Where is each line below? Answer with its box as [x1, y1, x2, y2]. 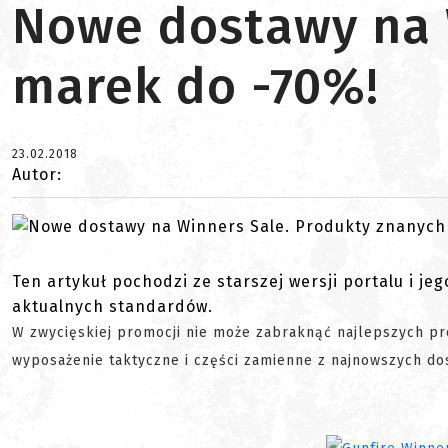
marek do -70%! [12, 56, 379, 116]
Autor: [12, 165, 62, 184]
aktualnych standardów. [12, 297, 213, 317]
